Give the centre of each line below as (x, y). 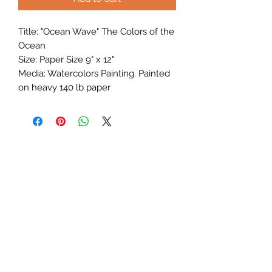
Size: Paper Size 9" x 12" (66, 59)
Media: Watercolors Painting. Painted (94, 73)
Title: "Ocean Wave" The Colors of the (96, 31)
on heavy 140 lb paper (64, 87)
